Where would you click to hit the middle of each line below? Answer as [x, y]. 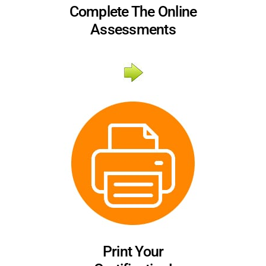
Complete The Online [133, 12]
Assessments [133, 30]
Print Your [133, 252]
